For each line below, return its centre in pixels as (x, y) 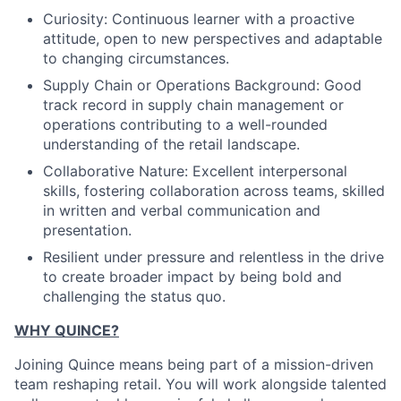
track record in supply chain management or (193, 105)
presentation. (87, 230)
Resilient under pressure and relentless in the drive (213, 257)
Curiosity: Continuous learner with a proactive (199, 19)
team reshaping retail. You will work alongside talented (200, 384)
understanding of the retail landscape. (171, 144)
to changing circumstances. (136, 58)
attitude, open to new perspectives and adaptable (213, 38)
